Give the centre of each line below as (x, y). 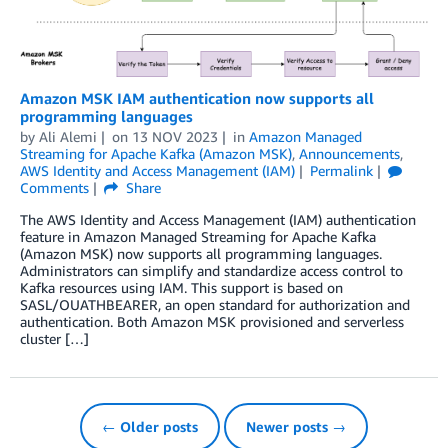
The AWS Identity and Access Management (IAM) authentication (218, 220)
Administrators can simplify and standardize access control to (211, 271)
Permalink (341, 171)
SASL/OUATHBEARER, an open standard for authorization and (215, 305)
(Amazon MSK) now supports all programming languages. (201, 254)
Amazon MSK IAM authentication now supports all (197, 98)
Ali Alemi (68, 137)
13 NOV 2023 (174, 137)
